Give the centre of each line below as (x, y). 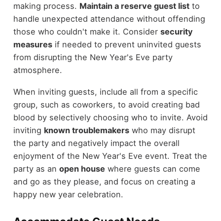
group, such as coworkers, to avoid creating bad (106, 105)
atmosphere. (37, 70)
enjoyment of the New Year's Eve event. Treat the (110, 156)
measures (33, 44)
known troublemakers (86, 130)
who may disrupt (162, 130)
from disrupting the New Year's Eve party (93, 57)
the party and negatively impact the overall (96, 143)
